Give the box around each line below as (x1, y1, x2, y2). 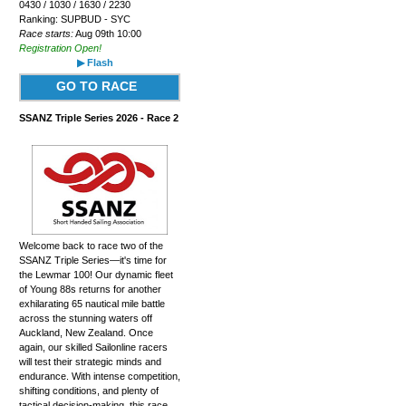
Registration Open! (18, 42, 101, 53)
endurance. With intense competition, (18, 370, 180, 382)
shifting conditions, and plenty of (18, 384, 159, 396)
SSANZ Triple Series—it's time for (18, 254, 167, 266)
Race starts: (18, 27, 73, 39)
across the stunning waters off (18, 312, 152, 324)
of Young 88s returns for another (18, 283, 161, 295)
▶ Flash (76, 56, 113, 68)
